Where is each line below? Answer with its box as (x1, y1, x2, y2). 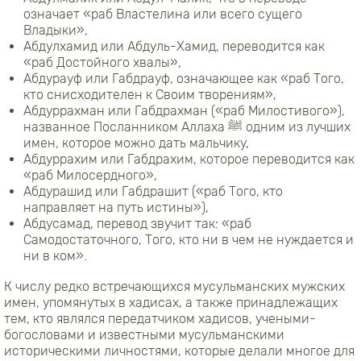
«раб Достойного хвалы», (23, 54, 181, 70)
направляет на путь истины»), (23, 199, 209, 215)
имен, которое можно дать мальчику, (23, 135, 249, 151)
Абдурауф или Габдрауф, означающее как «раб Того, (23, 70, 344, 86)
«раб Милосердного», (23, 167, 157, 183)
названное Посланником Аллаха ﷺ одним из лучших (23, 118, 228, 135)
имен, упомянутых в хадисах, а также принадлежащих (4, 294, 338, 310)
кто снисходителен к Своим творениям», (23, 86, 276, 102)
